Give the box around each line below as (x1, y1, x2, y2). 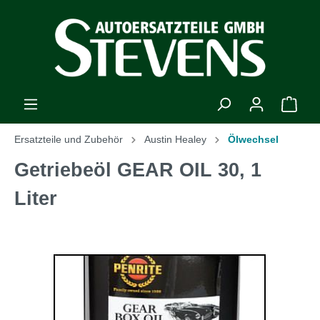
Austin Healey (144, 134, 206, 145)
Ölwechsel (228, 134, 279, 145)
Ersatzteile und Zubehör (14, 134, 123, 145)
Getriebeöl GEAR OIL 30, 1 (14, 159, 261, 181)
